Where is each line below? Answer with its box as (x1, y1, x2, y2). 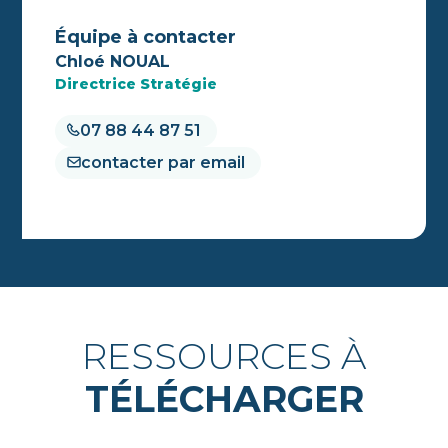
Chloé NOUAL (55, 52, 171, 71)
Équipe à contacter (55, 26, 237, 48)
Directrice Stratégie (55, 75, 218, 93)
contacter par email (81, 153, 246, 172)
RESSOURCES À (82, 334, 366, 378)
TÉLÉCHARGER (84, 377, 364, 421)
